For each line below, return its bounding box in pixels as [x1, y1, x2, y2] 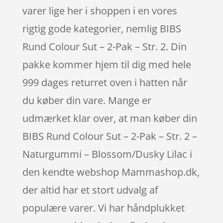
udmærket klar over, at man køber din [22, 111, 197, 125]
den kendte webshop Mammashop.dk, [22, 165, 200, 179]
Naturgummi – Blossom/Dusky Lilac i [22, 147, 192, 161]
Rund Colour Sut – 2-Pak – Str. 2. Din [22, 39, 187, 53]
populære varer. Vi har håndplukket [22, 201, 185, 215]
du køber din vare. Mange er [22, 93, 151, 107]
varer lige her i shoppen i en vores [22, 3, 177, 17]
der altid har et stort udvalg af [22, 183, 158, 197]
